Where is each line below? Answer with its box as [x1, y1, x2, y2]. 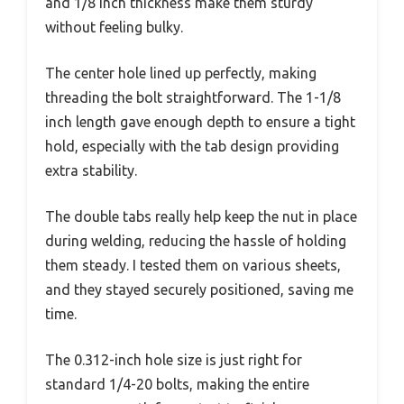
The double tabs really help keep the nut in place [45, 208, 357, 225]
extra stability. [45, 162, 137, 179]
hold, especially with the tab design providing [45, 138, 339, 154]
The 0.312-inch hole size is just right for [45, 352, 302, 368]
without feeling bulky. [45, 19, 183, 35]
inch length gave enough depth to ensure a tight [45, 114, 355, 130]
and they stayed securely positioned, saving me [45, 281, 353, 298]
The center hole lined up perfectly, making [45, 65, 317, 81]
